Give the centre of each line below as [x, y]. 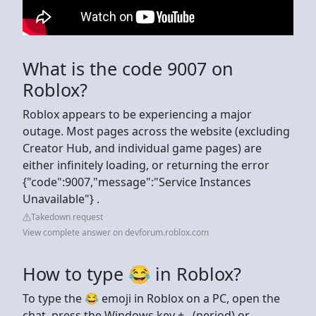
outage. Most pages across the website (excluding [156, 131]
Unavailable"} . [61, 199]
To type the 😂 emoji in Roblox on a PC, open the [151, 298]
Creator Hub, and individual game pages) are [142, 148]
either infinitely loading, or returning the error [146, 165]
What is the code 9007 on [128, 68]
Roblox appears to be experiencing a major [137, 114]
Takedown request [67, 217]
